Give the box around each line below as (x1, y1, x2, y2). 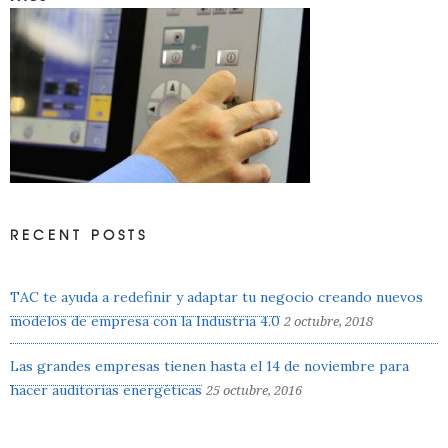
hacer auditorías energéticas (10, 380, 202, 399)
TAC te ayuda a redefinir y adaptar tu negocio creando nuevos (10, 287, 423, 306)
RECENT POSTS (10, 224, 148, 244)
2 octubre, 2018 (284, 313, 373, 329)
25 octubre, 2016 (206, 382, 302, 398)
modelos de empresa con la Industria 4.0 (10, 311, 280, 330)
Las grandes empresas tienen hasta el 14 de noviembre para (10, 356, 409, 375)
